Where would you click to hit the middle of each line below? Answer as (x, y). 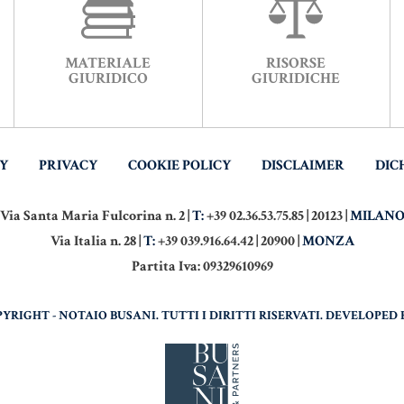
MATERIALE (108, 64)
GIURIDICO (108, 79)
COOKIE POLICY (179, 166)
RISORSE (296, 64)
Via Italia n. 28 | (96, 242)
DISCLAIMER (303, 166)
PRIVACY (68, 166)
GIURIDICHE (296, 79)
